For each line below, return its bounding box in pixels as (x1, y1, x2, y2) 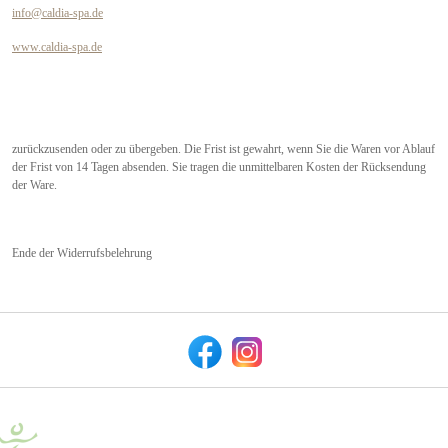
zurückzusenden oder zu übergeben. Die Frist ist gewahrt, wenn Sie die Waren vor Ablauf (12, 141, 435, 156)
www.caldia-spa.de (12, 39, 102, 54)
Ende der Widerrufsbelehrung (12, 245, 152, 260)
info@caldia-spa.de (12, 5, 103, 20)
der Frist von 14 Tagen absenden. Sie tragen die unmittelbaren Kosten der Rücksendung (12, 159, 426, 174)
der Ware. (12, 177, 57, 192)
